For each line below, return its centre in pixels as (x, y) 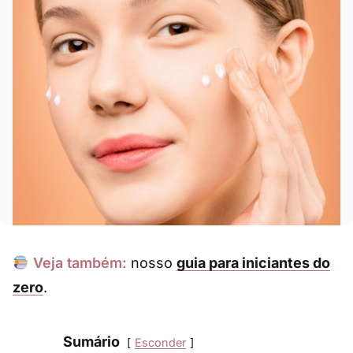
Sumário (91, 341)
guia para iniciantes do (253, 262)
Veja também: (80, 262)
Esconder (160, 342)
